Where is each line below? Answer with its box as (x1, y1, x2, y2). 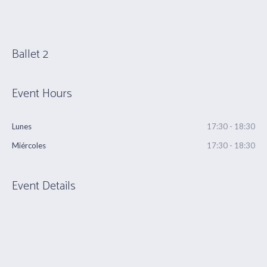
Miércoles (12, 141, 46, 150)
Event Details (12, 176, 76, 196)
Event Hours (12, 84, 72, 104)
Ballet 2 (12, 45, 48, 64)
